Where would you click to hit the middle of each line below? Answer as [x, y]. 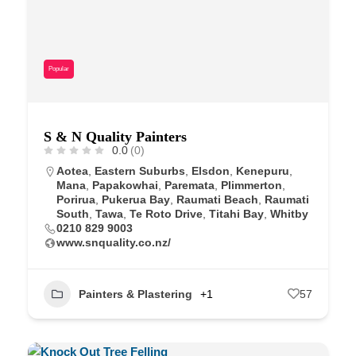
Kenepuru [263, 170]
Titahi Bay [236, 213]
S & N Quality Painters [115, 136]
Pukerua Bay [136, 199]
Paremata [190, 185]
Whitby [289, 213]
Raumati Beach [217, 199]
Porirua [76, 199]
